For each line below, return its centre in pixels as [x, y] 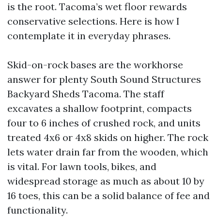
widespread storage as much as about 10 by [106, 181]
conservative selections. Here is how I [93, 21]
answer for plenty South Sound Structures [104, 79]
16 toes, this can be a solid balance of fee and [108, 195]
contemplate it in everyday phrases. [89, 36]
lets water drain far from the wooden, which [108, 152]
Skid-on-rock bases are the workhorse [95, 65]
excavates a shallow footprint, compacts [100, 108]
